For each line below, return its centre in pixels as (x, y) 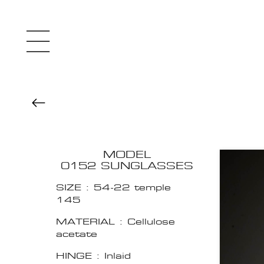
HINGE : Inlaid (93, 256)
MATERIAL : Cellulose (115, 222)
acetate (77, 234)
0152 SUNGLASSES (127, 166)
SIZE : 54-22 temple (113, 187)
